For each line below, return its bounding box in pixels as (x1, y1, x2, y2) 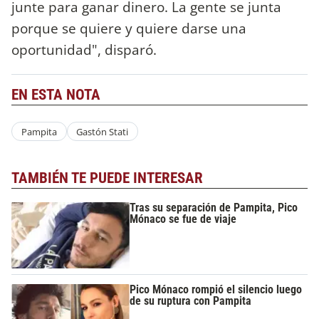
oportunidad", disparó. (11, 39, 160, 59)
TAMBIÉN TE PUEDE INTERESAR (11, 169, 203, 187)
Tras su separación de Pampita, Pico (130, 200, 298, 214)
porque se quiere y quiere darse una (11, 18, 246, 38)
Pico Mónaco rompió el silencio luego (130, 282, 303, 296)
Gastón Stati (76, 125, 129, 138)
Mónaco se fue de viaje (130, 211, 237, 226)
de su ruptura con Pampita (130, 293, 252, 308)
